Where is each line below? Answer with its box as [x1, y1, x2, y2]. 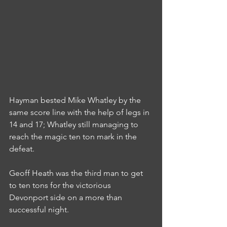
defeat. [9, 144, 34, 154]
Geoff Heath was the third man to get [9, 168, 145, 178]
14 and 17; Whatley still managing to [9, 120, 140, 130]
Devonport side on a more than [9, 193, 124, 203]
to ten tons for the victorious [9, 180, 113, 191]
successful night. [9, 205, 69, 215]
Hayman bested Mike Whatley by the [9, 95, 143, 105]
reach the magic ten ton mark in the [9, 132, 139, 142]
